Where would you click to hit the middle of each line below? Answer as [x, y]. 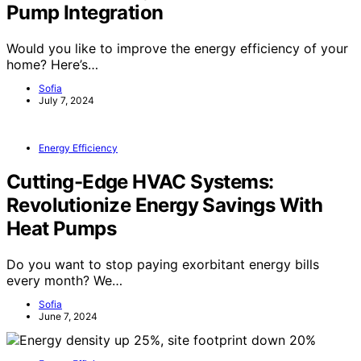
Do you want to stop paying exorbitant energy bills [163, 264]
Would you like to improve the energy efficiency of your [177, 48]
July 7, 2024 [66, 100]
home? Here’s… [52, 64]
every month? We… [64, 280]
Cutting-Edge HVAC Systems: [140, 181]
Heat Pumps [61, 228]
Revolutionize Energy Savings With [165, 205]
